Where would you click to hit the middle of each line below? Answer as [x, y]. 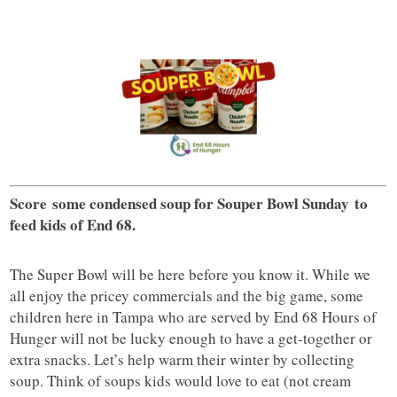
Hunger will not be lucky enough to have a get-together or [191, 339]
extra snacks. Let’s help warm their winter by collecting [183, 360]
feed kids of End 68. [73, 225]
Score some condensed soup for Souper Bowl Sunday [183, 204]
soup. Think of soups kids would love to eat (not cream [181, 381]
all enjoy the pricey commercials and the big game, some [187, 296]
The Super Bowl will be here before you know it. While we [191, 275]
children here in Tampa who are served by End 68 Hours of [194, 317]
